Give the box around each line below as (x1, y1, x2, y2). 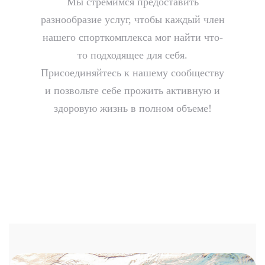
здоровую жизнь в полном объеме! (53, 102, 212, 114)
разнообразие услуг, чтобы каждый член (40, 13, 225, 25)
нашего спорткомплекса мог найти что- (42, 31, 223, 43)
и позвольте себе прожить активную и (45, 84, 220, 96)
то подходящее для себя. (77, 49, 188, 61)
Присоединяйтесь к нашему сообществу (41, 66, 224, 79)
